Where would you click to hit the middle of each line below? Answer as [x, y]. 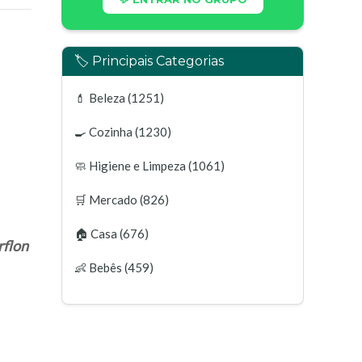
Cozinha [111, 132]
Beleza [107, 98]
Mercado [113, 200]
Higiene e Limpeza [137, 166]
